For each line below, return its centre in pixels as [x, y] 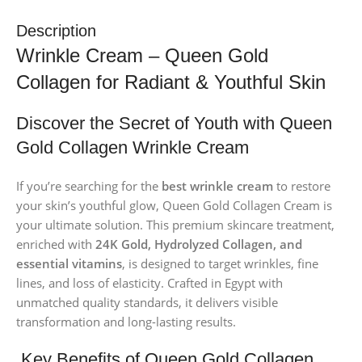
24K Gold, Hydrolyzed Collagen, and [199, 244]
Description [56, 30]
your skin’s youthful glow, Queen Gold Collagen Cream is [174, 205]
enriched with [56, 244]
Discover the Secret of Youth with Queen [174, 123]
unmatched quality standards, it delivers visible [147, 302]
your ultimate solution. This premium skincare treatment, [175, 224]
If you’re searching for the [89, 185]
